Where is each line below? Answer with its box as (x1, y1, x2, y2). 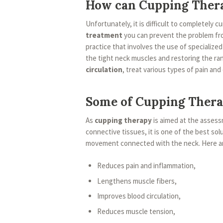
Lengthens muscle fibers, (97, 176, 177, 186)
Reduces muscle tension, (97, 206, 175, 216)
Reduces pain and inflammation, (97, 161, 196, 171)
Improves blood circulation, (97, 191, 181, 201)
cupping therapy (95, 115, 152, 125)
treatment (86, 30, 122, 40)
